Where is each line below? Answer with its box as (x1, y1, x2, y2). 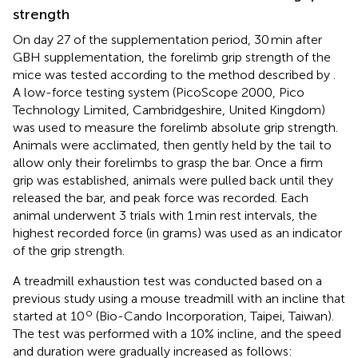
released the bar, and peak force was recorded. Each (13, 189, 308, 205)
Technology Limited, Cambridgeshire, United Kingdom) (13, 101, 325, 117)
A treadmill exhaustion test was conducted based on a (13, 272, 322, 288)
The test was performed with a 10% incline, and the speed (13, 325, 341, 341)
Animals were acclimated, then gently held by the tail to (13, 137, 332, 153)
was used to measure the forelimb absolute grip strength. (13, 119, 338, 135)
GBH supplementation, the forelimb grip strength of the (13, 49, 331, 65)
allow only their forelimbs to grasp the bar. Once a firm (13, 154, 323, 170)
